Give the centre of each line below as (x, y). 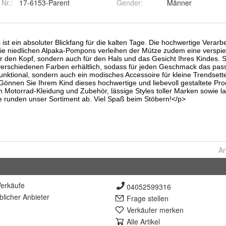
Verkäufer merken (155, 210)
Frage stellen (148, 199)
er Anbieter (32, 197)
